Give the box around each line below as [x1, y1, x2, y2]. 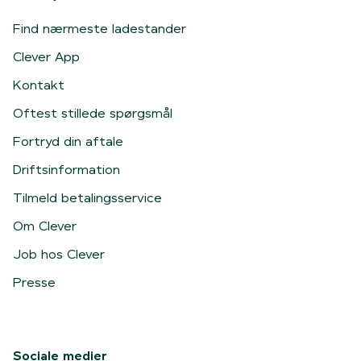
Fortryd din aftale [13, 135, 123, 149]
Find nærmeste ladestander [13, 22, 186, 36]
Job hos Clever [13, 247, 105, 262]
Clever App [13, 50, 80, 64]
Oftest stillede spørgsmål [13, 106, 172, 121]
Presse [13, 276, 56, 290]
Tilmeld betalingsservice [13, 191, 162, 205]
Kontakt [13, 78, 64, 93]
